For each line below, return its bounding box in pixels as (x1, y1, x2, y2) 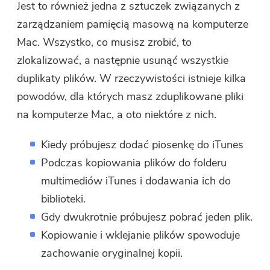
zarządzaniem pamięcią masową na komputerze (17, 17, 249, 32)
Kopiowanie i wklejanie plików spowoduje (41, 228, 240, 243)
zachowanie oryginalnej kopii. (41, 246, 183, 261)
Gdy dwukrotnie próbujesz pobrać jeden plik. (41, 210, 253, 225)
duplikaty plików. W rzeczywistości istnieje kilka (17, 71, 246, 86)
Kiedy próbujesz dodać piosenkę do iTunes (41, 137, 244, 152)
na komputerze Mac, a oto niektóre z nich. (17, 107, 217, 122)
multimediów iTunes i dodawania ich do (41, 174, 231, 189)
